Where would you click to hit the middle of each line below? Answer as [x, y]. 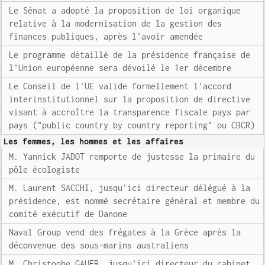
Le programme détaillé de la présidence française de [130, 55]
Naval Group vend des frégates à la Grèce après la [125, 232]
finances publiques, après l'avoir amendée [106, 36]
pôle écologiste [45, 169]
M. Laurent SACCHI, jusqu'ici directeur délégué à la [130, 188]
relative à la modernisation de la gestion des [116, 23]
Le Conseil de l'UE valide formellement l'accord [120, 86]
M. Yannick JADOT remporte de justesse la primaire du [132, 156]
